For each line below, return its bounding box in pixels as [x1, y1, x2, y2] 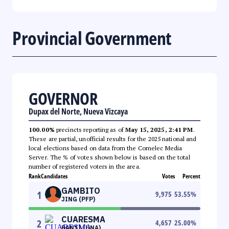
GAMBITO [61, 185, 100, 196]
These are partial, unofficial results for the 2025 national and [29, 134, 197, 143]
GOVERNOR [29, 87, 97, 109]
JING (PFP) [61, 195, 95, 203]
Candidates [41, 171, 67, 180]
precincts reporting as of [54, 125, 126, 133]
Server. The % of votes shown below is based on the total [29, 153, 190, 161]
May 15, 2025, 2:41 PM [125, 125, 193, 133]
